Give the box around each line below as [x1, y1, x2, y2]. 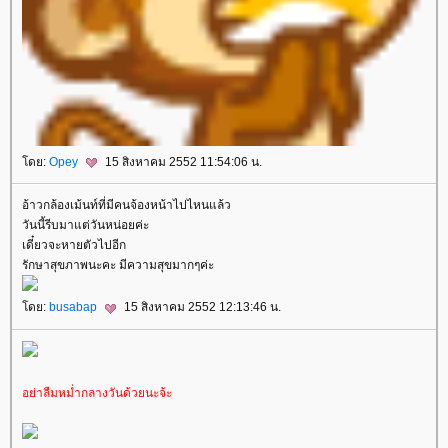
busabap [49, 300, 100, 315]
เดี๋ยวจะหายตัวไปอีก [22, 238, 126, 253]
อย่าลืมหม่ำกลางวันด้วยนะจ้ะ [22, 385, 172, 400]
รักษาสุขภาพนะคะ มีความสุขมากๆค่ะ [22, 258, 214, 273]
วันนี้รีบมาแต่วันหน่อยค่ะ [22, 218, 149, 233]
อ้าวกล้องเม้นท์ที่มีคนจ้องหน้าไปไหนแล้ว [22, 198, 231, 213]
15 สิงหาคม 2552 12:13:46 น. [121, 300, 281, 315]
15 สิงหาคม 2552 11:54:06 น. [102, 154, 262, 169]
